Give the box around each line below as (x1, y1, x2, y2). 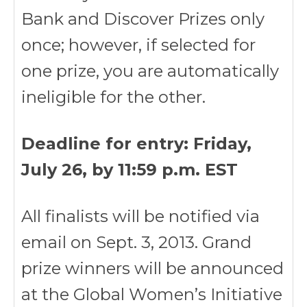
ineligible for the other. (21, 87, 206, 107)
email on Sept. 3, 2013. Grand (21, 232, 251, 252)
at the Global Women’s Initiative (21, 284, 282, 304)
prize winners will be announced (21, 258, 284, 278)
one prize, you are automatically (21, 61, 279, 81)
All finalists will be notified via (21, 206, 260, 226)
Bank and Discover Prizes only (21, 9, 265, 29)
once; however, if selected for (21, 35, 256, 55)
